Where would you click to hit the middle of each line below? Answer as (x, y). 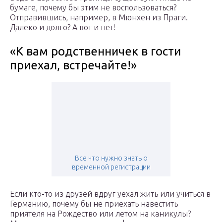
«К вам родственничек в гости (95, 52)
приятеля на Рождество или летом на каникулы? (100, 214)
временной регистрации (111, 167)
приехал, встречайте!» (73, 65)
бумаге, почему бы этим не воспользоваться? (93, 8)
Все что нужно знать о (111, 158)
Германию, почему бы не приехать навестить (94, 204)
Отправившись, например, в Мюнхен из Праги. (99, 18)
